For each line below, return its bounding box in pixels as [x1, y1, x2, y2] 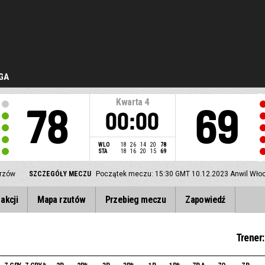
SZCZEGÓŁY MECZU [28, 170, 91, 178]
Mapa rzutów [37, 194, 86, 205]
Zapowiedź [185, 194, 225, 205]
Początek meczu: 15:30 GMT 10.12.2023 [95, 170, 228, 178]
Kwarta [116, 96, 143, 108]
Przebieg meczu [105, 194, 166, 205]
